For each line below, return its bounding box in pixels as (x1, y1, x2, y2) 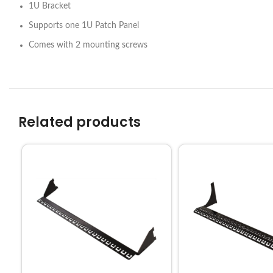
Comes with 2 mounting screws (29, 41, 147, 50)
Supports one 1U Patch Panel (29, 21, 139, 30)
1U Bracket (29, 2, 71, 11)
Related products (18, 113, 141, 132)
